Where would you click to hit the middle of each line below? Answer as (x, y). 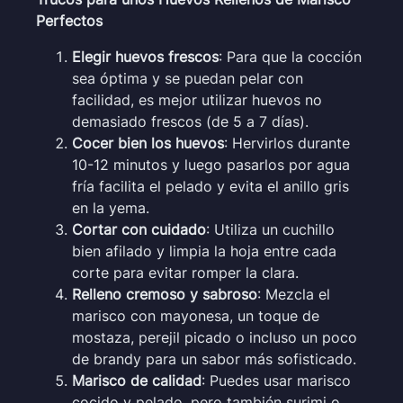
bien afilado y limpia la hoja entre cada (204, 251)
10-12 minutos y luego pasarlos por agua (211, 164)
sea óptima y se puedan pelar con (188, 78)
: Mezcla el (294, 294)
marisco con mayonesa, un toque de (196, 315)
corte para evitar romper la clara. (185, 272)
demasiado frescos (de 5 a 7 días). (190, 121)
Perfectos (69, 20)
